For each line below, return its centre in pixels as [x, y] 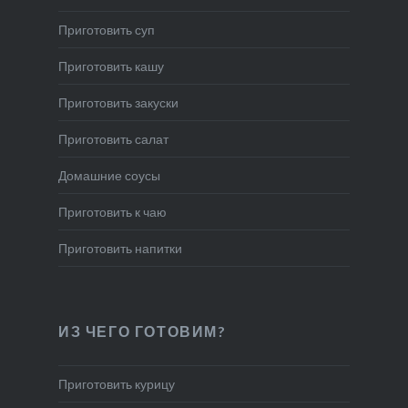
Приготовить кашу [111, 66]
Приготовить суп [106, 30]
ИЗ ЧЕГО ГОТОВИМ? [142, 331]
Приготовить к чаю [112, 212]
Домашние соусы [109, 176]
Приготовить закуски [118, 103]
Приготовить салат [113, 139]
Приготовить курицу [116, 384]
